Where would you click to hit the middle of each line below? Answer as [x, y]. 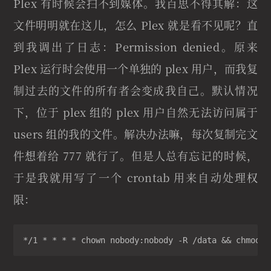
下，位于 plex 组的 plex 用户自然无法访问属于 [135, 112]
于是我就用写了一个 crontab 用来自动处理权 [135, 178]
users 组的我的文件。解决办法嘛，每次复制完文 [135, 134]
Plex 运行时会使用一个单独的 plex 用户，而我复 [135, 69]
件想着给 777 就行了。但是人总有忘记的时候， [135, 156]
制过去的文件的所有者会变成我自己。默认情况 [135, 90]
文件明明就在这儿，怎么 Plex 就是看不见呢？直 [135, 25]
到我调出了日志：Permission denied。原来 [135, 47]
